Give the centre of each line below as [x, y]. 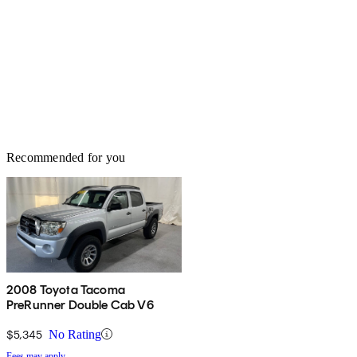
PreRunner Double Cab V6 [80, 304]
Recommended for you [66, 157]
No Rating [75, 334]
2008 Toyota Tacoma [66, 289]
